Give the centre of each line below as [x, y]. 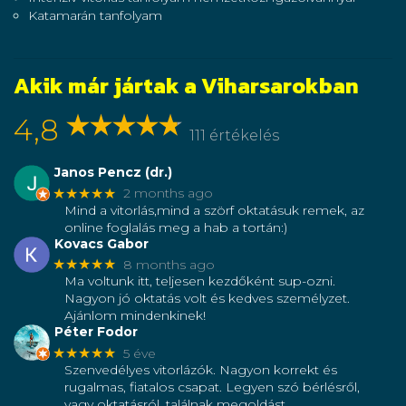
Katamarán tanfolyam [95, 16]
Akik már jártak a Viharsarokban [186, 86]
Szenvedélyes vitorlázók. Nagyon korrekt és [201, 370]
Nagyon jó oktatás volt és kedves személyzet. [207, 299]
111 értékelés [234, 136]
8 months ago [169, 264]
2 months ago [168, 193]
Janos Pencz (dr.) [113, 173]
